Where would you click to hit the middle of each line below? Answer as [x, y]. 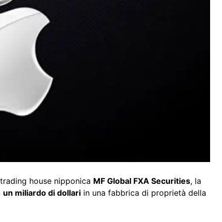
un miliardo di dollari [42, 193]
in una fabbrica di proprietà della [143, 193]
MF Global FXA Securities [142, 181]
